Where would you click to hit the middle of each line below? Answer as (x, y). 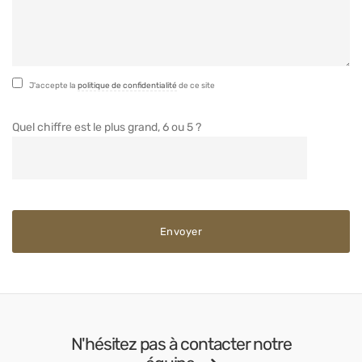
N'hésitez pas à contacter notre (181, 343)
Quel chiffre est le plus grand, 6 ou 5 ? (107, 127)
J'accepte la (54, 85)
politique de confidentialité (128, 85)
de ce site (196, 85)
